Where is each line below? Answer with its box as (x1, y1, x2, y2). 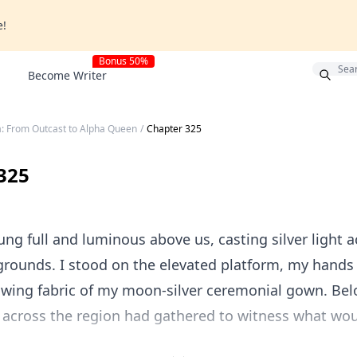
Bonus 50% (98, 54, 148, 68)
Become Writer (28, 68, 107, 83)
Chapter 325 (147, 122, 202, 135)
